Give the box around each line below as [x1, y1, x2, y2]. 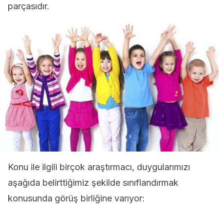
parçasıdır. [8, 1, 49, 11]
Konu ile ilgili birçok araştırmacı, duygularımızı [8, 162, 190, 172]
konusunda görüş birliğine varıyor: [8, 193, 145, 203]
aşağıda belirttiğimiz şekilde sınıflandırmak [8, 177, 178, 188]
